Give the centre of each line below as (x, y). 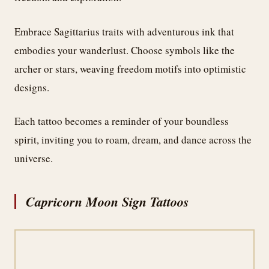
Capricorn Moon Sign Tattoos (107, 202)
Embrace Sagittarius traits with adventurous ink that (124, 31)
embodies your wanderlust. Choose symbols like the (125, 50)
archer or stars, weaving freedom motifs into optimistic (130, 68)
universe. (34, 159)
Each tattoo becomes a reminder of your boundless (122, 121)
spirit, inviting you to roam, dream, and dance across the (133, 140)
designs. (32, 87)
